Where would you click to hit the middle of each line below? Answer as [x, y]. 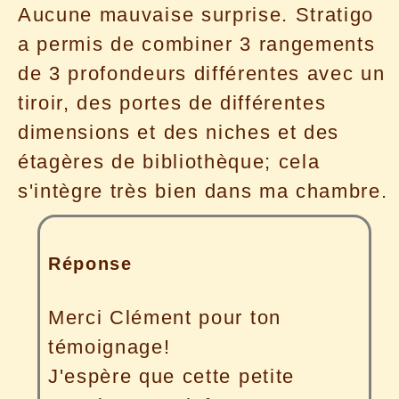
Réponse [90, 263]
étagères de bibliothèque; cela [169, 162]
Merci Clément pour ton [164, 317]
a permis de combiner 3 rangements [197, 45]
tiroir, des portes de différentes [172, 103]
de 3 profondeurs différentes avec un [202, 74]
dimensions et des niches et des [179, 133]
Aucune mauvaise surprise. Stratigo [196, 15]
